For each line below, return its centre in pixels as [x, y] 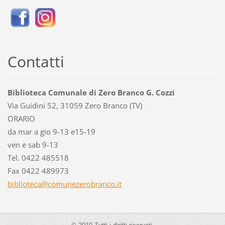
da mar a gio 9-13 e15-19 [51, 132]
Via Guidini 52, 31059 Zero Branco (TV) [75, 105]
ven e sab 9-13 [33, 145]
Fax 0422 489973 [38, 171]
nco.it [112, 184]
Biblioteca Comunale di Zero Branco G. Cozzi [91, 92]
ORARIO [21, 119]
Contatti [36, 62]
